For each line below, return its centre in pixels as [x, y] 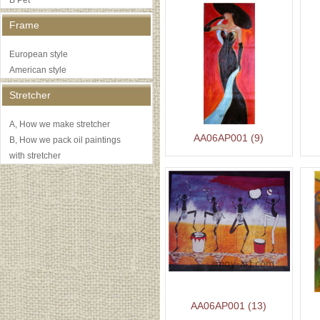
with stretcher [35, 156]
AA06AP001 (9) [229, 138]
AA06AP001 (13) [229, 306]
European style [39, 54]
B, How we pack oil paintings [65, 140]
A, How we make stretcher [60, 124]
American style [38, 70]
